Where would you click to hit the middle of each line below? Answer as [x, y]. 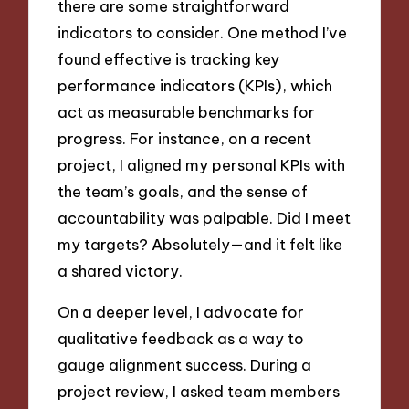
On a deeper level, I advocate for [181, 312]
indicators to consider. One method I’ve [203, 33]
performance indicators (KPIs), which [195, 86]
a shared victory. [121, 271]
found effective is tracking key [169, 59]
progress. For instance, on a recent [185, 139]
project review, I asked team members [199, 392]
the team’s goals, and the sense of [183, 192]
